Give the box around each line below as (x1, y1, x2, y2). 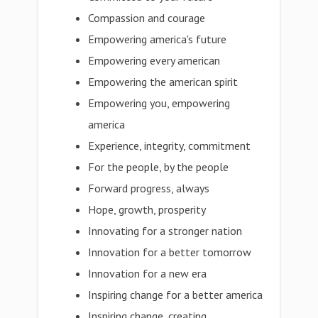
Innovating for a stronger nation (88, 224, 243, 238)
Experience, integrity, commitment (88, 138, 251, 153)
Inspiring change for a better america (88, 287, 263, 302)
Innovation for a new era (88, 266, 207, 280)
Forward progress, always (88, 181, 210, 195)
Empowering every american (88, 53, 221, 67)
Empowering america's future (88, 32, 227, 46)
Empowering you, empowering (88, 96, 231, 110)
